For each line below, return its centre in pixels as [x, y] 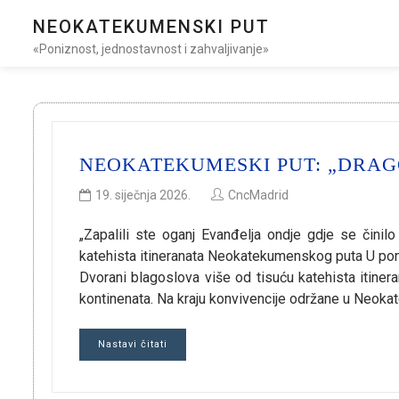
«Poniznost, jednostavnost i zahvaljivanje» [151, 49]
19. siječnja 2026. [143, 195]
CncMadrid [258, 195]
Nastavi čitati [133, 345]
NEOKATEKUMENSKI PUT [151, 27]
